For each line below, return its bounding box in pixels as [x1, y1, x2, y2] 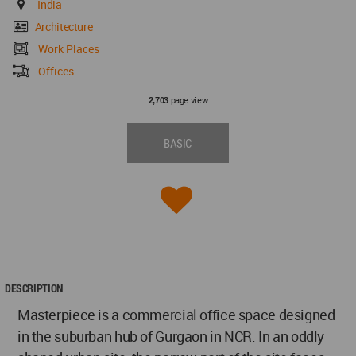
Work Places [38, 41, 100, 56]
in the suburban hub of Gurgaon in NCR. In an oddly [17, 326, 325, 346]
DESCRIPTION [5, 280, 63, 296]
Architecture [34, 18, 93, 34]
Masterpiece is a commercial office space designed [17, 304, 335, 324]
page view [168, 93, 208, 106]
